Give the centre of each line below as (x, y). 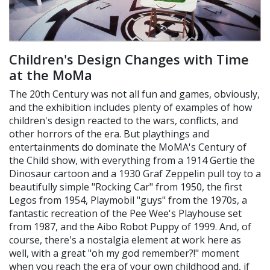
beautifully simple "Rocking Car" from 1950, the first (126, 187)
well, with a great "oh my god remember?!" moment (124, 253)
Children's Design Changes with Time (129, 59)
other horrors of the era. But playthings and (109, 133)
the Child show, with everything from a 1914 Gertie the (132, 160)
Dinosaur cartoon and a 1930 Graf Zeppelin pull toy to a (135, 173)
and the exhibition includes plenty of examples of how (130, 107)
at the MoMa (51, 74)
